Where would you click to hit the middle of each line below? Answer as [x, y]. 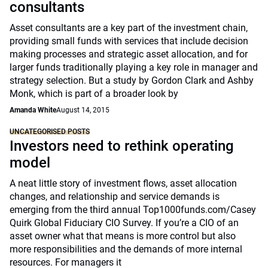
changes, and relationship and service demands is [115, 197]
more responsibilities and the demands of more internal [126, 249]
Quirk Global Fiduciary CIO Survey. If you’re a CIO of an [124, 223]
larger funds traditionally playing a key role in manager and [134, 67]
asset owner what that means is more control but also [123, 236]
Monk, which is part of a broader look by [94, 94]
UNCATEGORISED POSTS [50, 132]
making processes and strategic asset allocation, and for [129, 54]
